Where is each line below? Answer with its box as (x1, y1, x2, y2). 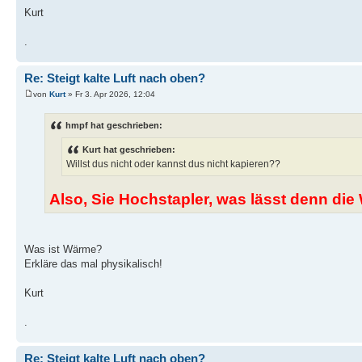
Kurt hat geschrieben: (82, 145, 175, 155)
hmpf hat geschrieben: (65, 120, 162, 130)
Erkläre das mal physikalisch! (24, 258, 162, 271)
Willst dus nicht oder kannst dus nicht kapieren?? (66, 158, 280, 170)
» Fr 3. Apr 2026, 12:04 (65, 89, 155, 99)
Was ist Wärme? (24, 243, 102, 256)
